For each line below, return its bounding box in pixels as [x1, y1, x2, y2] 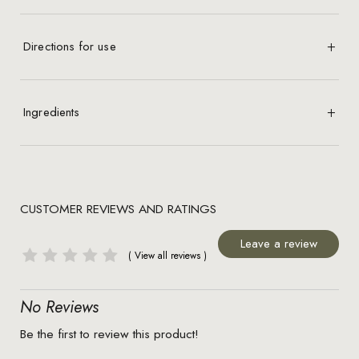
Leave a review [240, 235, 317, 253]
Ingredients [22, 103, 80, 121]
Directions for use [22, 37, 116, 55]
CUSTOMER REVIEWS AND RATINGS [19, 200, 216, 219]
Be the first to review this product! [19, 325, 199, 344]
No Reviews [19, 295, 99, 320]
